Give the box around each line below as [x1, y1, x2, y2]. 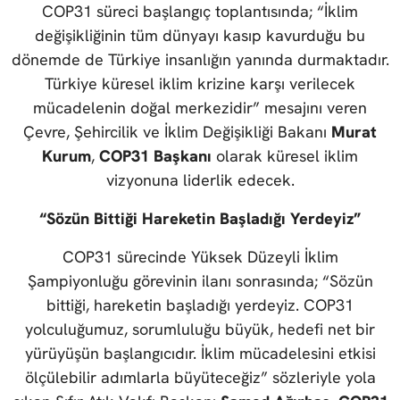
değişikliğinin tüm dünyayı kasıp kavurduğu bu [35, 25, 365, 46]
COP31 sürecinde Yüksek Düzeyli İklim [62, 246, 338, 268]
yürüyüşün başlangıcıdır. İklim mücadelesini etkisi [24, 343, 376, 364]
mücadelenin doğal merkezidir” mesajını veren [33, 97, 367, 119]
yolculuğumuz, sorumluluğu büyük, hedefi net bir [25, 319, 375, 340]
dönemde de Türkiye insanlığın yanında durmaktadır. [11, 49, 389, 71]
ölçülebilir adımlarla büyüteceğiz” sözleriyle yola [24, 367, 376, 388]
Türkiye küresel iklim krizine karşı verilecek [45, 73, 355, 95]
